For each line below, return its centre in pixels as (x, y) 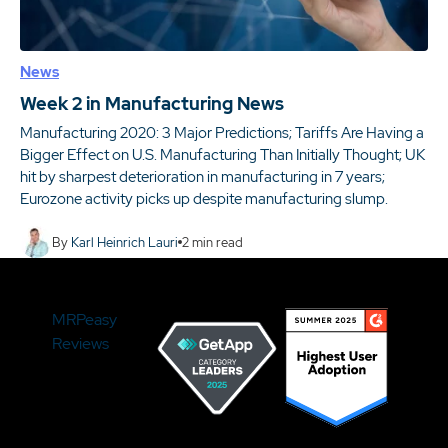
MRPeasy (84, 319)
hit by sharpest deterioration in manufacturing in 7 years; (202, 177)
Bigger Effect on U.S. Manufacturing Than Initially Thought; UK (222, 155)
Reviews (80, 343)
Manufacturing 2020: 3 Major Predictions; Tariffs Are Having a (222, 133)
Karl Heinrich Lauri (124, 242)
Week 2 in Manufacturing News (152, 103)
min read (216, 242)
